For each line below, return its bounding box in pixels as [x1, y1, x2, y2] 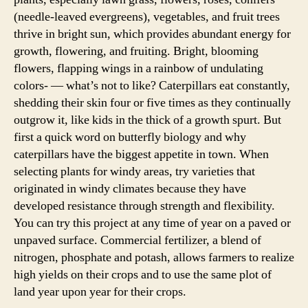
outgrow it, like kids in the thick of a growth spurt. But [14, 111, 281, 128]
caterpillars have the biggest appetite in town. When [14, 146, 269, 162]
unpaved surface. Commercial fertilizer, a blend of [14, 232, 261, 248]
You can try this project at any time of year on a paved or [14, 214, 291, 231]
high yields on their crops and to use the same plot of [14, 266, 272, 283]
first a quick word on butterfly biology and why [14, 129, 246, 145]
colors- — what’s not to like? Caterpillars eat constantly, [14, 77, 290, 93]
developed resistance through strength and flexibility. [14, 197, 275, 214]
